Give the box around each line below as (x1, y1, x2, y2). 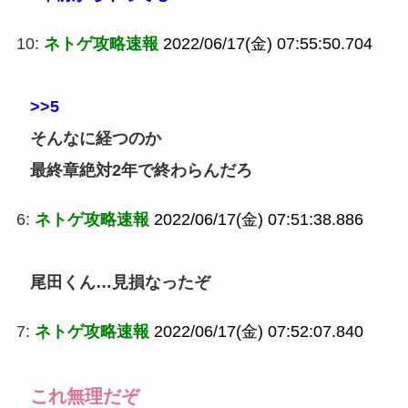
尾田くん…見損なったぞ (29, 272, 210, 291)
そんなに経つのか (29, 128, 161, 148)
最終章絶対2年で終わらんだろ (29, 160, 252, 179)
